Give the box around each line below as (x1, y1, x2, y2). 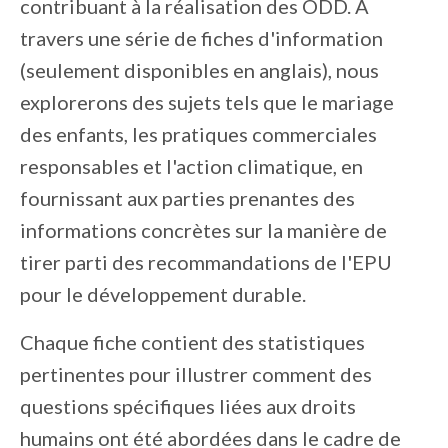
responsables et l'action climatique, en (20, 154, 363, 179)
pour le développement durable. (20, 282, 310, 307)
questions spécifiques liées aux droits (20, 394, 356, 419)
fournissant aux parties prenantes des (20, 186, 355, 211)
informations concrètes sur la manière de (20, 218, 387, 243)
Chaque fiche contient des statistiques (20, 330, 365, 355)
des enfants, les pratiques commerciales (20, 122, 377, 147)
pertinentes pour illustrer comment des (20, 362, 372, 387)
